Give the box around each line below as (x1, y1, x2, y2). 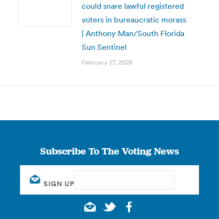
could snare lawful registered (81, 1, 184, 11)
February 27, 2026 (81, 58, 133, 66)
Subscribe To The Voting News (40, 145, 179, 157)
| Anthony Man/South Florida (81, 28, 184, 38)
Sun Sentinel (81, 42, 127, 52)
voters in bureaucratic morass (81, 15, 186, 24)
